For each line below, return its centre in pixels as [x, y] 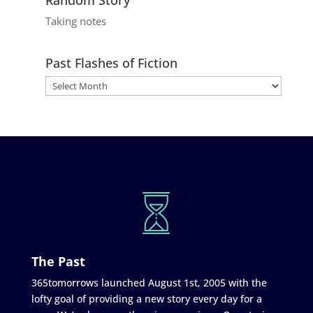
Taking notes [75, 21]
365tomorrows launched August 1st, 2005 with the [149, 282]
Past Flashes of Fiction [111, 63]
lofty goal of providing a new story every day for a [146, 298]
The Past [58, 261]
